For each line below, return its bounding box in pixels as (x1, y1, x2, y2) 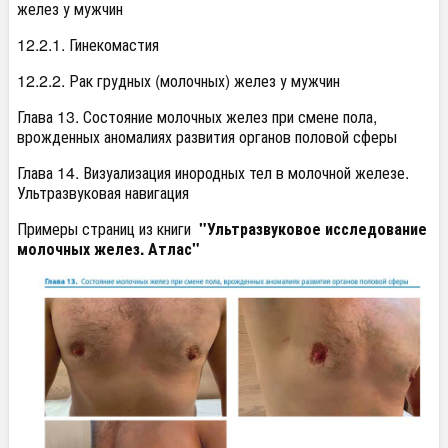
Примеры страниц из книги (17, 217, 195, 240)
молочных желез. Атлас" (17, 237, 200, 260)
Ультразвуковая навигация (17, 181, 189, 204)
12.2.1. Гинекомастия (17, 33, 159, 56)
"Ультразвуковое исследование (195, 217, 427, 240)
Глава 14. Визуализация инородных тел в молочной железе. (17, 161, 409, 184)
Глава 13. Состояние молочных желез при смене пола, (17, 105, 377, 128)
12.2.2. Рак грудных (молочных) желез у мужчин (17, 69, 340, 92)
